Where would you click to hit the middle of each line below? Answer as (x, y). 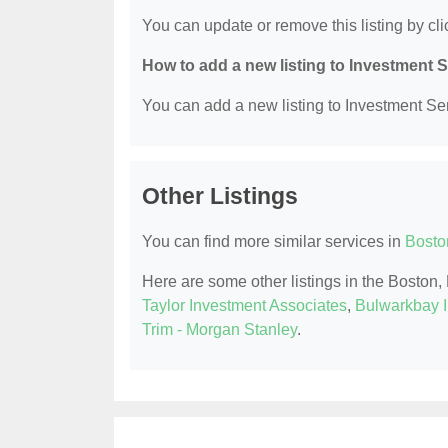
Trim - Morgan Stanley (219, 329)
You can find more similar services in (273, 241)
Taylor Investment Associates (244, 305)
